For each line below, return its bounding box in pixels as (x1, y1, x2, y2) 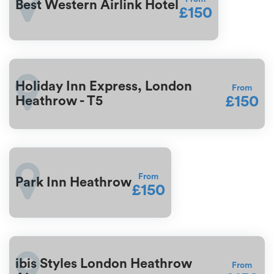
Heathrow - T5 (15, 94, 103, 108)
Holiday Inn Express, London (15, 80, 192, 94)
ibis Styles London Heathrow (15, 257, 192, 271)
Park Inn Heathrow (15, 176, 131, 190)
